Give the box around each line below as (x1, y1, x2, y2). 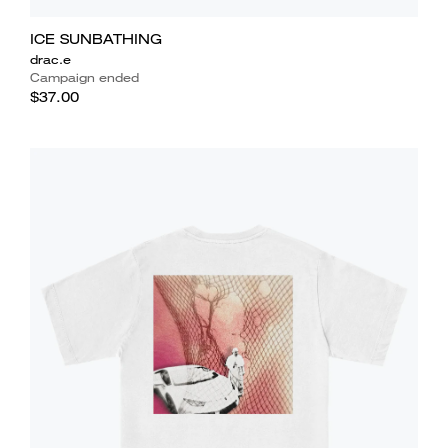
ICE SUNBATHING (29, 29, 162, 48)
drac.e (29, 50, 71, 68)
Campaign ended (29, 68, 139, 86)
